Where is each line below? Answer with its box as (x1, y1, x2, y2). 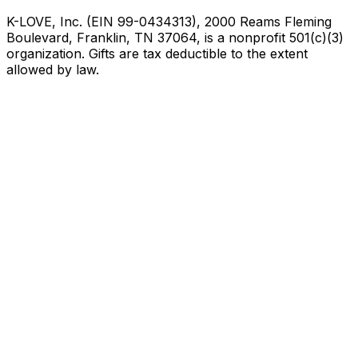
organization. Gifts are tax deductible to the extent (6, 45, 308, 62)
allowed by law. (6, 61, 99, 78)
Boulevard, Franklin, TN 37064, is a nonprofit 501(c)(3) (6, 29, 344, 46)
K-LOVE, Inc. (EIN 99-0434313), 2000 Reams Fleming (6, 13, 332, 30)
